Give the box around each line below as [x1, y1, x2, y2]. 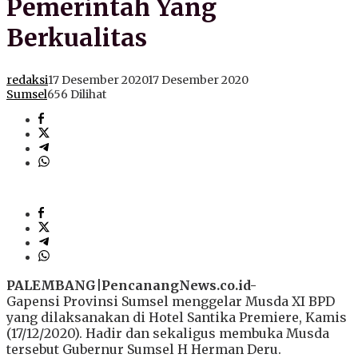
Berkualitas [6, 22, 147, 54]
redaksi [6, 73, 48, 88]
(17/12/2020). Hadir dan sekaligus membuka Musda [6, 325, 329, 342]
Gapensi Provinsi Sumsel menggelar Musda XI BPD [6, 293, 335, 310]
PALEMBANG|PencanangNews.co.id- [6, 277, 257, 294]
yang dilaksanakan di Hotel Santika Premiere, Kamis [6, 309, 347, 326]
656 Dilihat [47, 87, 106, 102]
